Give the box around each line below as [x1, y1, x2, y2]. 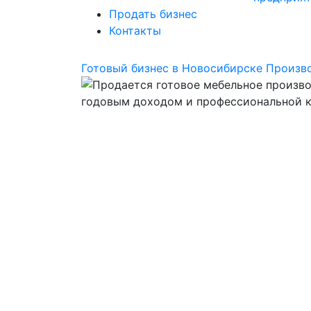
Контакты [109, 24, 161, 37]
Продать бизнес [109, 7, 197, 21]
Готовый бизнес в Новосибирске [81, 61, 262, 75]
